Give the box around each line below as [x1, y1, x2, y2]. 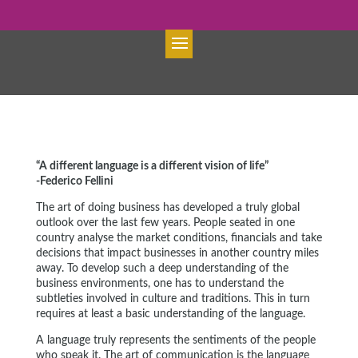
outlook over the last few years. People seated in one [35, 217, 295, 229]
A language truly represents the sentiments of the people [35, 335, 316, 346]
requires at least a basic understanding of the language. [35, 308, 305, 320]
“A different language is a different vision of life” [35, 161, 268, 172]
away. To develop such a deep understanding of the [35, 263, 288, 274]
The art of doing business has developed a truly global [35, 202, 300, 213]
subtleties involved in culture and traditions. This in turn [35, 293, 310, 304]
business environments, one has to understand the [35, 278, 284, 289]
